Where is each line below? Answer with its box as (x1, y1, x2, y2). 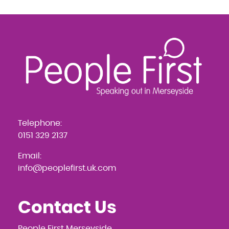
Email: (18, 151, 41, 160)
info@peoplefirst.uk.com (18, 164, 116, 172)
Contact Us (18, 199, 117, 217)
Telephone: (18, 119, 62, 127)
